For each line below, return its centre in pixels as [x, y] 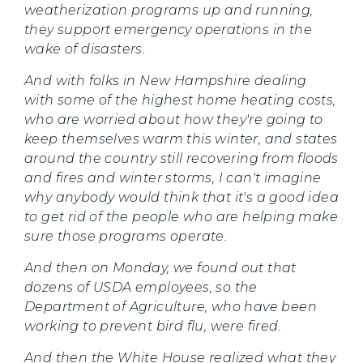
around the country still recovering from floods [181, 158]
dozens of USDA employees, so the [141, 287]
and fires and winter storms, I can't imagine [173, 177]
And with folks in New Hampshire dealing [166, 80]
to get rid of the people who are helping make [181, 216]
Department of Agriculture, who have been [171, 306]
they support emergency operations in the [168, 29]
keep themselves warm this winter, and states [181, 139]
